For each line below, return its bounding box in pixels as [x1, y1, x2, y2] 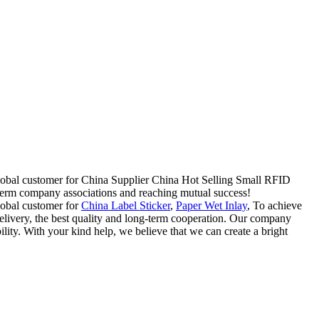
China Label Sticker [81, 199, 170, 212]
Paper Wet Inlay [176, 199, 247, 212]
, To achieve [247, 199, 302, 212]
